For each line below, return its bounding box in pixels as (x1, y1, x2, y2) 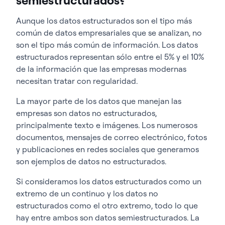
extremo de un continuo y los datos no (16, 188, 158, 198)
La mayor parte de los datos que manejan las (16, 95, 181, 106)
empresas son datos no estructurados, (16, 107, 157, 118)
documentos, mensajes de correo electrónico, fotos (16, 132, 207, 142)
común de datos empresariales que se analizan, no (16, 27, 202, 38)
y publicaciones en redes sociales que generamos (16, 144, 199, 154)
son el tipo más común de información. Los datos (16, 39, 198, 50)
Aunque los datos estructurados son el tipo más (16, 15, 192, 26)
